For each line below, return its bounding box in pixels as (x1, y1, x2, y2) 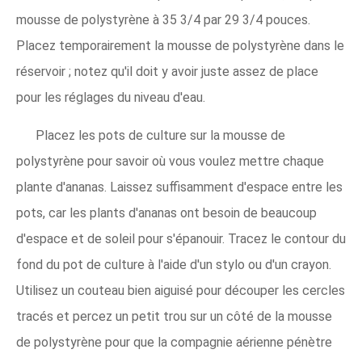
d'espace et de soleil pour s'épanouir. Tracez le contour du (16, 230, 346, 246)
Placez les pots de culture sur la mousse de (36, 127, 285, 143)
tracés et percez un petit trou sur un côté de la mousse (16, 308, 332, 324)
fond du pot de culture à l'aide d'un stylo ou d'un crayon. (16, 256, 331, 272)
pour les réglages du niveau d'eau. (16, 89, 205, 105)
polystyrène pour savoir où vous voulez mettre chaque (16, 153, 324, 169)
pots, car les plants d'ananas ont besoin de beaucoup (16, 204, 317, 221)
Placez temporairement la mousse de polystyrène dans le (16, 37, 344, 53)
